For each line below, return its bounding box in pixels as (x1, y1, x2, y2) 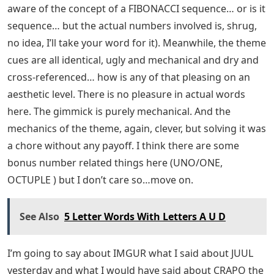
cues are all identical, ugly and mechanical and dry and (7, 53, 259, 67)
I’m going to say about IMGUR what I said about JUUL (7, 246, 253, 261)
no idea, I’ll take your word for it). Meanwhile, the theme (7, 36, 266, 50)
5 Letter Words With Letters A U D (64, 210, 226, 224)
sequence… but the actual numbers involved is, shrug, (7, 19, 257, 33)
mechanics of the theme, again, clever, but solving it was (7, 122, 266, 136)
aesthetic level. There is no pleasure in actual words (7, 87, 245, 102)
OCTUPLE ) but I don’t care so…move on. (7, 173, 193, 187)
